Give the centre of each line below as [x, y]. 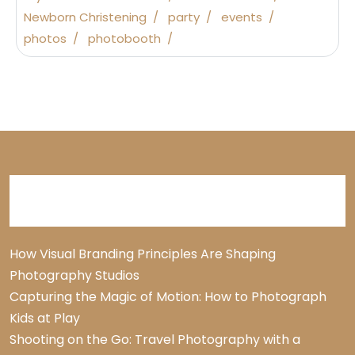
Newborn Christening [85, 17]
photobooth [124, 39]
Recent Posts [77, 201]
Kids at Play [45, 319]
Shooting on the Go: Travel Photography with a [155, 340]
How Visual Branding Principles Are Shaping [143, 254]
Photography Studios [74, 276]
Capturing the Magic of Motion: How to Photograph [168, 297]
